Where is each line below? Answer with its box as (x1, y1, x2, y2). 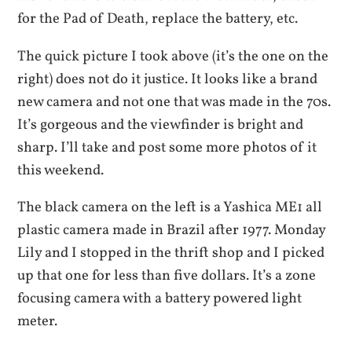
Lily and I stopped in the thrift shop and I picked (17, 243, 325, 263)
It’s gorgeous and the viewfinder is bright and (17, 114, 304, 135)
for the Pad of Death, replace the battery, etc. (17, 9, 299, 30)
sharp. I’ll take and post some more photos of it (17, 137, 317, 158)
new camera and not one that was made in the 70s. (17, 91, 332, 112)
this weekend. (17, 159, 104, 181)
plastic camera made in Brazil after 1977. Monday (17, 220, 326, 240)
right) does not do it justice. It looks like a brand (17, 68, 318, 90)
